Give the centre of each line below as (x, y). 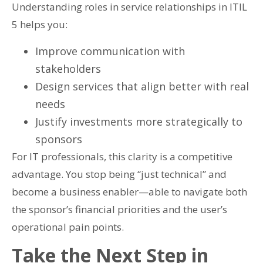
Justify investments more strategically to (139, 121)
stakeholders (68, 68)
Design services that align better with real (142, 86)
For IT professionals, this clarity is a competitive (122, 156)
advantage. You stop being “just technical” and (119, 174)
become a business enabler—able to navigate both (129, 191)
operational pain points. (68, 227)
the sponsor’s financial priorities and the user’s (119, 209)
